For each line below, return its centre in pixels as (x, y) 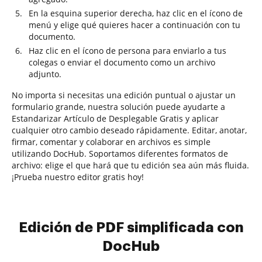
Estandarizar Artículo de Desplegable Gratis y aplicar (115, 118)
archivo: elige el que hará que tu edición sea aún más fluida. (130, 165)
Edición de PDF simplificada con (131, 227)
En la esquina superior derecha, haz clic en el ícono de (136, 13)
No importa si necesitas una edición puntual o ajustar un (124, 95)
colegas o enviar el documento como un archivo (122, 62)
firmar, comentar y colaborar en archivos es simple (111, 142)
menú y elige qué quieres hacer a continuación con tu (135, 25)
